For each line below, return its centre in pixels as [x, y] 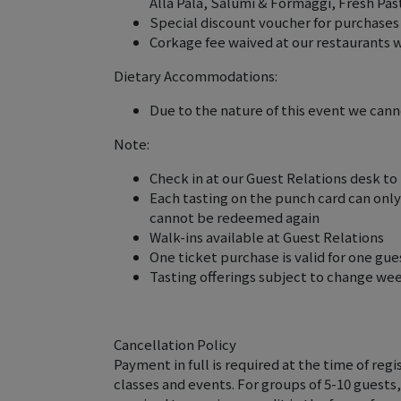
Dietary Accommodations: [196, 76]
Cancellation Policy [175, 344]
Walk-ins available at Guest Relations [267, 237]
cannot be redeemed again [235, 217]
